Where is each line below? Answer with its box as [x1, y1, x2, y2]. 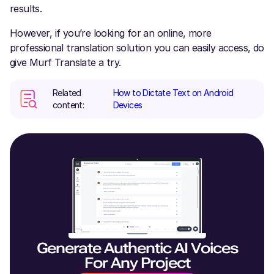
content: [53, 100, 84, 111]
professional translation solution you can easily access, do [10, 42, 264, 54]
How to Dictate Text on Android [113, 87, 234, 98]
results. [10, 2, 42, 15]
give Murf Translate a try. [10, 56, 121, 69]
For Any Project [84, 254, 190, 272]
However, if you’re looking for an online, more [10, 27, 212, 40]
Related [53, 87, 81, 98]
